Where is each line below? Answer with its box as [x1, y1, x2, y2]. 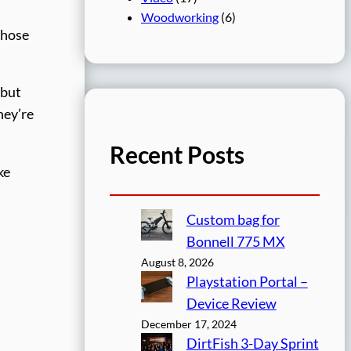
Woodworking [141, 9, 219, 24]
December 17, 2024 [141, 317, 237, 331]
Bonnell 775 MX [186, 233, 285, 251]
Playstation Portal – [186, 273, 308, 291]
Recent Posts [110, 139, 245, 168]
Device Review [186, 295, 277, 313]
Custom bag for [186, 212, 280, 229]
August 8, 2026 [141, 255, 214, 270]
